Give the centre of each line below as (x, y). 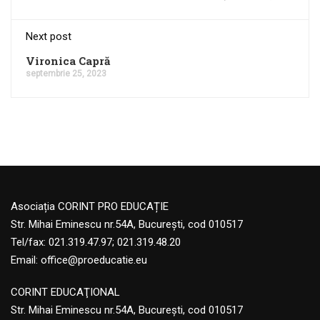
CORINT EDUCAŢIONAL (65, 292)
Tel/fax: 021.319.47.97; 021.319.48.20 (96, 242)
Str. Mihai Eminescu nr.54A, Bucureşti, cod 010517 (127, 310)
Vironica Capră (68, 61)
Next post (49, 36)
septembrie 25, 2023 (66, 74)
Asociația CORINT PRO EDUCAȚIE (90, 206)
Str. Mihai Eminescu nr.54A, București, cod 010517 (127, 224)
